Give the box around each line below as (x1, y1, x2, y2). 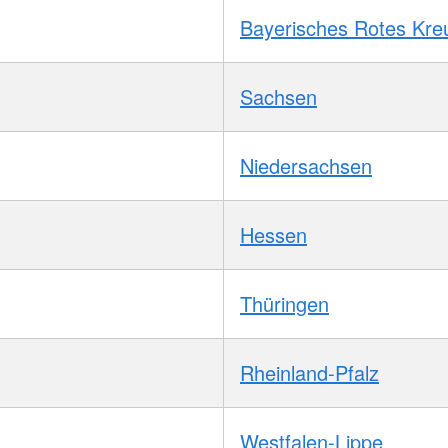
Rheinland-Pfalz (240, 357, 379, 387)
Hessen (240, 219, 307, 249)
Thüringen (240, 288, 329, 318)
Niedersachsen (240, 150, 372, 180)
